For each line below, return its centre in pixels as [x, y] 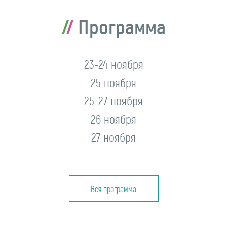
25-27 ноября [113, 101]
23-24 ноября [113, 64]
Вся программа [113, 188]
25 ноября [113, 83]
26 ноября [113, 119]
